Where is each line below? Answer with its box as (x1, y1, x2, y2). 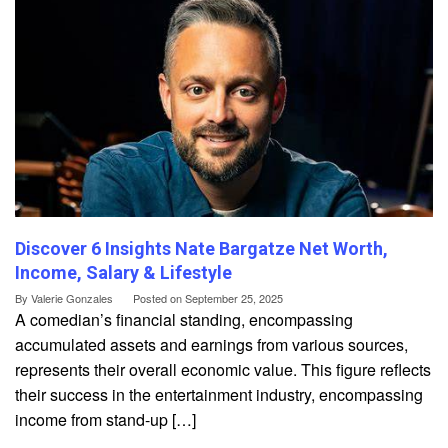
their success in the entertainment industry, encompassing (15, 382, 423, 406)
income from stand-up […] (15, 407, 196, 431)
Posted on (133, 289, 185, 306)
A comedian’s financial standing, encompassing (15, 307, 353, 331)
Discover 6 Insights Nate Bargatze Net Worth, (15, 237, 388, 259)
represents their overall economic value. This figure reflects (15, 357, 431, 381)
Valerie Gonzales (31, 289, 113, 306)
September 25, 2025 (185, 289, 283, 306)
